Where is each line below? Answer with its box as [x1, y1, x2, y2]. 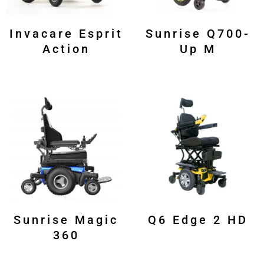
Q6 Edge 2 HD [148, 213, 248, 227]
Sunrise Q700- [146, 27, 250, 41]
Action [42, 42, 90, 57]
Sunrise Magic [14, 213, 118, 227]
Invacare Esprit [9, 27, 123, 41]
